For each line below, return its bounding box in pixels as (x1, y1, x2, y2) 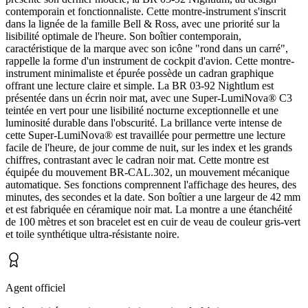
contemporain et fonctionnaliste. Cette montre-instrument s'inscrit (5, 5, 286, 17)
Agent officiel (5, 281, 65, 294)
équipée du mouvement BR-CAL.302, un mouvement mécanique (5, 166, 289, 178)
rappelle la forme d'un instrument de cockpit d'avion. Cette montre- (5, 54, 294, 67)
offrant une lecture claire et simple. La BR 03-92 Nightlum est (5, 79, 274, 91)
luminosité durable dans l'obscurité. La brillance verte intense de (5, 116, 282, 129)
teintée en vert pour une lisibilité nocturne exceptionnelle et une (5, 104, 278, 116)
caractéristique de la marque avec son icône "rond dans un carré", (5, 42, 288, 54)
